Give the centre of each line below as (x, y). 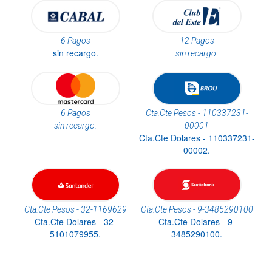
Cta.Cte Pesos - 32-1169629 (75, 210)
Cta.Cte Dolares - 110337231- (197, 138)
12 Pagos (197, 41)
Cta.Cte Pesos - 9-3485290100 (197, 210)
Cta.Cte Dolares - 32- (75, 222)
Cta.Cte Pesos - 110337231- (197, 113)
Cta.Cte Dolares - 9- (197, 222)
